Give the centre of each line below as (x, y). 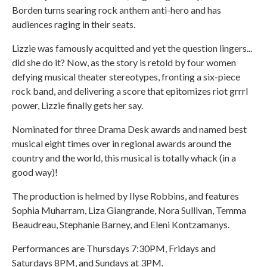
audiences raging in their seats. (74, 24)
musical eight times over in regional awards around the (122, 143)
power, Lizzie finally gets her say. (77, 105)
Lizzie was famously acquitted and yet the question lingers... (132, 48)
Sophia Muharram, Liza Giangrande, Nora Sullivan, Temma (129, 210)
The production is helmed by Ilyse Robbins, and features (125, 196)
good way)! (35, 172)
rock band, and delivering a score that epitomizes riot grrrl (130, 91)
